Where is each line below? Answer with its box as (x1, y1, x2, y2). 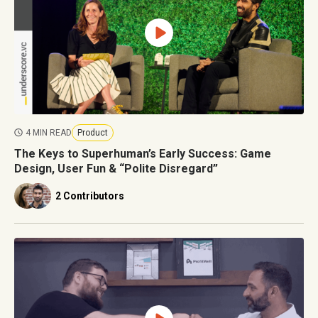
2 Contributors (55, 190, 124, 202)
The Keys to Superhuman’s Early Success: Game (14, 146, 271, 160)
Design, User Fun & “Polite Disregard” (14, 161, 218, 175)
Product (77, 127, 108, 138)
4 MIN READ (26, 127, 72, 138)
